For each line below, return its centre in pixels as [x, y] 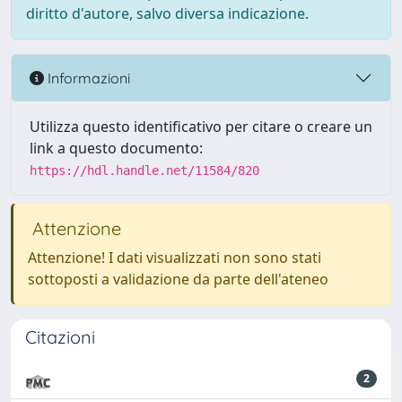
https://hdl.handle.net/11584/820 [144, 170]
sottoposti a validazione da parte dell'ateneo [178, 279]
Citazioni [60, 337]
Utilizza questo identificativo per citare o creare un [201, 127]
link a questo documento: [116, 148]
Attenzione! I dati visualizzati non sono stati [175, 258]
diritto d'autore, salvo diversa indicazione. [167, 13]
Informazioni [87, 78]
